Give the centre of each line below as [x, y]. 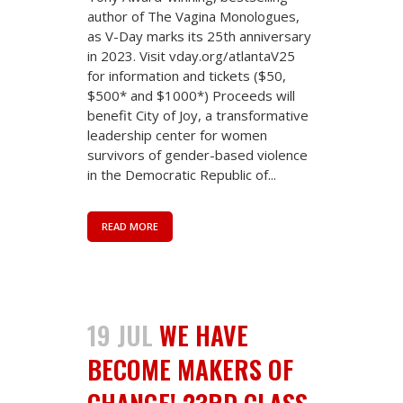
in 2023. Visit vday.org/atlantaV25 [191, 55]
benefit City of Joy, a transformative [198, 115]
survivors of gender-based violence [197, 154]
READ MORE [130, 226]
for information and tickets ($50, [187, 75]
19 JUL [120, 335]
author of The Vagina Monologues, [193, 16]
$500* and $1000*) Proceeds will [191, 95]
